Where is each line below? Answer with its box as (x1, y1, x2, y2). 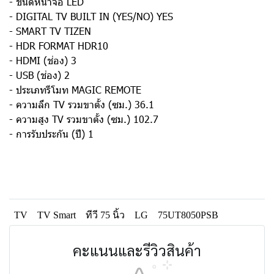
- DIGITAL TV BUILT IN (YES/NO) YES (9, 10, 173, 23)
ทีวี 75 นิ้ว (86, 210, 125, 220)
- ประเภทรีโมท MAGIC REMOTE (9, 83, 141, 96)
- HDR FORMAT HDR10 (9, 39, 108, 52)
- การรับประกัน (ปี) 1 (9, 127, 94, 140)
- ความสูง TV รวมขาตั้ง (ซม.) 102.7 (9, 113, 158, 125)
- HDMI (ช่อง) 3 (9, 54, 76, 67)
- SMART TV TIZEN (9, 24, 91, 37)
